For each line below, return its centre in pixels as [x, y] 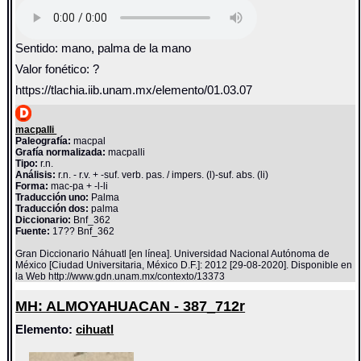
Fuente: [33, 232]
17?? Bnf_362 [83, 232]
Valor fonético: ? [58, 70]
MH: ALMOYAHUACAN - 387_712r [131, 307]
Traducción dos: [52, 209]
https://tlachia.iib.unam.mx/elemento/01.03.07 [134, 91]
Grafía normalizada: [61, 153]
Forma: [32, 187]
